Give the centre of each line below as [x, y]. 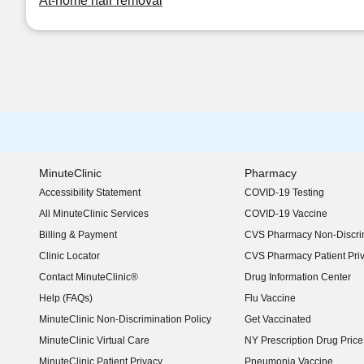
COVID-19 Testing [284, 193]
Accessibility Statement [90, 193]
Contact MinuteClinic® [89, 277]
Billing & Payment [78, 235]
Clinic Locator [69, 256]
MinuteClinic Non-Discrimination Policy [125, 319]
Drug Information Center [297, 277]
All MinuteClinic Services [94, 214]
